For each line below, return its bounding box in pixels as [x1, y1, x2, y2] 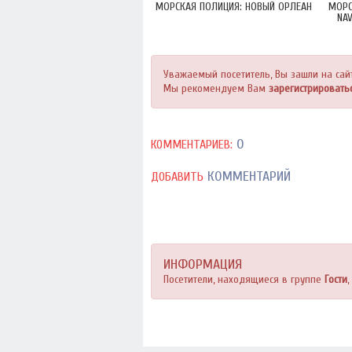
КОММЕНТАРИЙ [203, 168, 291, 185]
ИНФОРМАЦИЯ [163, 256, 242, 273]
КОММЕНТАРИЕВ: [151, 137, 233, 152]
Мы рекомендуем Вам [163, 82, 269, 95]
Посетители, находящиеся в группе [163, 273, 324, 286]
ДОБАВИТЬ [151, 170, 203, 184]
